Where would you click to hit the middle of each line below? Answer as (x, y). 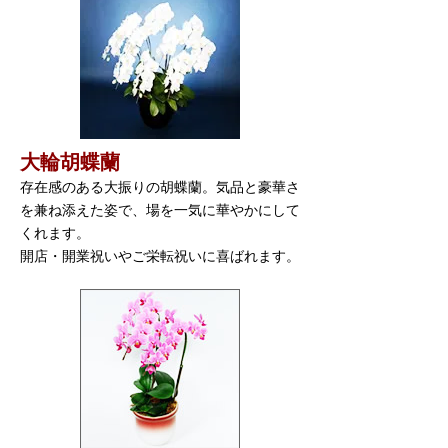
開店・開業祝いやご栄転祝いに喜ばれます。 (160, 256)
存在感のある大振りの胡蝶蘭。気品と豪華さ (160, 187)
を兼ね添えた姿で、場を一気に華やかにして (160, 210)
